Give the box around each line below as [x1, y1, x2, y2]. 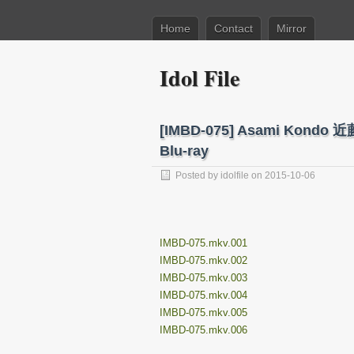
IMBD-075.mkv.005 [160, 307, 247, 318]
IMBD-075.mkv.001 [160, 237, 247, 249]
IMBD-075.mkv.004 [160, 289, 247, 301]
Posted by [175, 170, 220, 181]
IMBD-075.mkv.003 [160, 272, 247, 284]
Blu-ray [160, 143, 209, 159]
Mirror [277, 22, 307, 35]
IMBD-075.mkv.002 [160, 254, 247, 266]
